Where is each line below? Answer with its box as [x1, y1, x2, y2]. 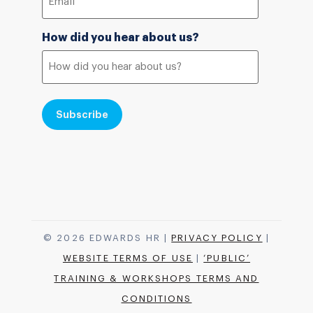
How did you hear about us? [41, 31, 199, 43]
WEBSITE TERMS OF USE [62, 253, 193, 263]
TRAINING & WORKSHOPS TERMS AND [54, 273, 259, 283]
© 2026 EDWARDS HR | [43, 233, 172, 242]
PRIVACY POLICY [171, 233, 263, 242]
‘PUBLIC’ [203, 253, 251, 263]
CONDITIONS [121, 293, 192, 303]
